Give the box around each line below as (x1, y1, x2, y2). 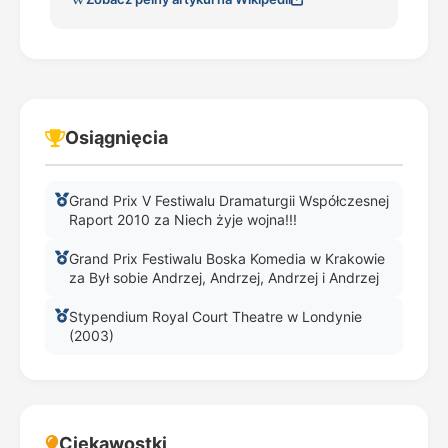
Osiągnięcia (65, 127, 168, 148)
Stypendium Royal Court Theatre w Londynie (69, 308, 362, 325)
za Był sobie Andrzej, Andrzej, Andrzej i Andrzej (69, 269, 379, 286)
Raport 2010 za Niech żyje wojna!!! (69, 211, 297, 228)
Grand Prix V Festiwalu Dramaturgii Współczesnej (69, 192, 389, 209)
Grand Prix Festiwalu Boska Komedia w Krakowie (69, 250, 385, 267)
